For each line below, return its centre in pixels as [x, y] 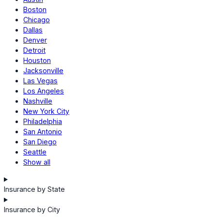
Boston [35, 10]
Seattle [35, 152]
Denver [35, 40]
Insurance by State [34, 189]
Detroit [34, 50]
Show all [37, 162]
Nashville [38, 101]
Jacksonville [43, 71]
